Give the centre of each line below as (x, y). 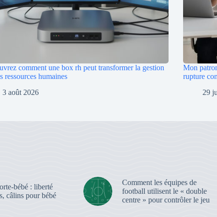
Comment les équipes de (159, 183)
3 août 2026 (21, 93)
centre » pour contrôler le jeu (166, 200)
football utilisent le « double (164, 191)
